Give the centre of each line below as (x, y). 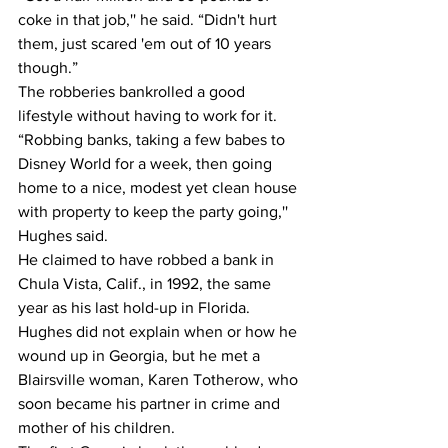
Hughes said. (63, 235)
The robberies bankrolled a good (133, 91)
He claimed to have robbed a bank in (148, 259)
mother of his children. (96, 427)
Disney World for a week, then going (147, 163)
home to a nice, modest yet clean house (159, 187)
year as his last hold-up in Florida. (134, 307)
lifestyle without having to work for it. (147, 115)
